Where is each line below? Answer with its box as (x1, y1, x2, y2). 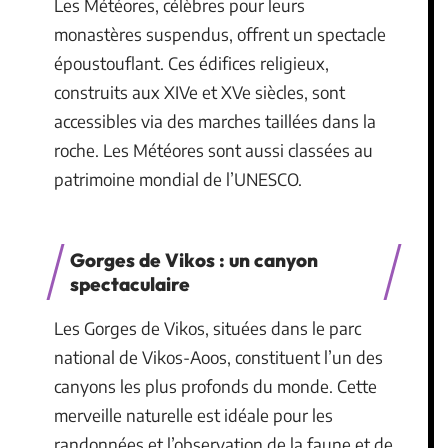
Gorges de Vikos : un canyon (70, 248, 318, 273)
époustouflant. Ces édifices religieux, (54, 51, 329, 74)
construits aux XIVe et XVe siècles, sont (54, 80, 345, 103)
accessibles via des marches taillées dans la (54, 109, 376, 132)
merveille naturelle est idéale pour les (54, 404, 333, 427)
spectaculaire (70, 272, 190, 297)
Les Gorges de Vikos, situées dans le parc (54, 317, 361, 340)
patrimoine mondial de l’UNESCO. (54, 167, 302, 190)
